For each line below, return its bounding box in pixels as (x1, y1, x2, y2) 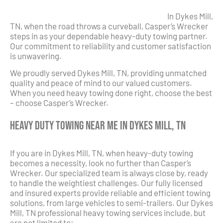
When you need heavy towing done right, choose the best (10, 88, 212, 98)
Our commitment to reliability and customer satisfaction (10, 40, 211, 51)
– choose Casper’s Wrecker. (10, 98, 109, 108)
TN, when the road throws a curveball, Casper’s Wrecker (10, 20, 208, 31)
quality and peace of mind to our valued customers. (10, 78, 192, 88)
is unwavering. (10, 50, 62, 61)
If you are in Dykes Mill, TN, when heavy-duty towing (10, 148, 193, 158)
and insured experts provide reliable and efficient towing (10, 188, 211, 198)
